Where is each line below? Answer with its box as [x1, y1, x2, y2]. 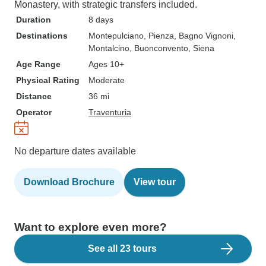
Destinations [16, 31, 68, 40]
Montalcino [88, 43, 129, 53]
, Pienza [144, 31, 174, 40]
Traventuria [88, 107, 131, 117]
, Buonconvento [129, 43, 188, 53]
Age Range [16, 59, 61, 69]
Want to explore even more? [14, 221, 167, 233]
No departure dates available [14, 146, 136, 156]
